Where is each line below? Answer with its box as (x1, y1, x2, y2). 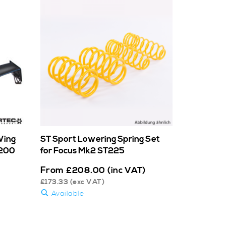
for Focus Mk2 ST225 (40, 145, 125, 156)
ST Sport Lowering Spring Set (40, 133, 160, 145)
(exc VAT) (68, 177, 104, 187)
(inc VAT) (107, 164, 146, 176)
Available (49, 189, 84, 198)
